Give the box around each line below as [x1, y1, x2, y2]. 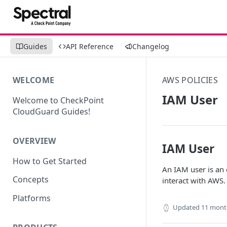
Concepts [13, 174, 49, 185]
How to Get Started [13, 155, 87, 167]
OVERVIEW [13, 135, 56, 146]
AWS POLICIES [162, 74, 218, 86]
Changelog [132, 41, 169, 51]
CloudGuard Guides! [13, 105, 90, 117]
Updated [173, 203, 200, 212]
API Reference [66, 41, 113, 51]
